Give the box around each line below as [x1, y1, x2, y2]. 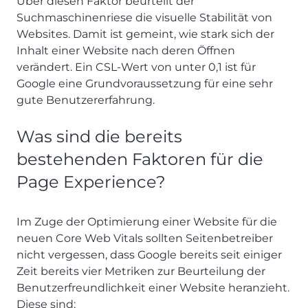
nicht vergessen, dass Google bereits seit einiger [16, 247, 282, 261]
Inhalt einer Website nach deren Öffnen [16, 43, 235, 57]
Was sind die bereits [16, 126, 182, 146]
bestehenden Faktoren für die [16, 148, 263, 169]
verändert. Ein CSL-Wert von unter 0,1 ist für [16, 60, 256, 74]
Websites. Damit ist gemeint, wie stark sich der [16, 27, 274, 41]
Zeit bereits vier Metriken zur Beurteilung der [16, 264, 265, 278]
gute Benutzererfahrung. [16, 93, 157, 107]
